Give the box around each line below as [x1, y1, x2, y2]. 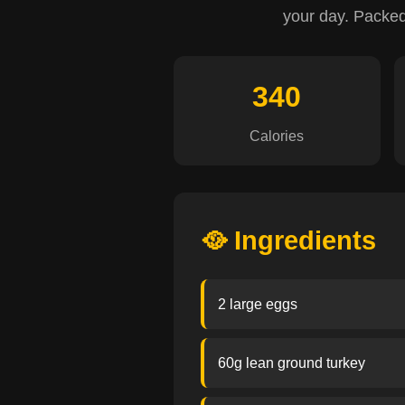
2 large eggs [218, 297, 297, 312]
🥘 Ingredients [201, 226, 376, 255]
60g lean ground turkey [218, 355, 365, 371]
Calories [250, 128, 305, 144]
